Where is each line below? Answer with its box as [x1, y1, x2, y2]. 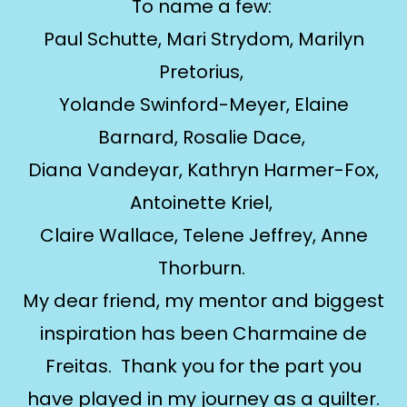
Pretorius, [159, 59, 248, 84]
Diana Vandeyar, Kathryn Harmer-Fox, [28, 157, 379, 183]
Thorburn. [157, 255, 250, 281]
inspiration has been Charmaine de [40, 321, 367, 346]
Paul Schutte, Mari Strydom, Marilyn [43, 26, 364, 52]
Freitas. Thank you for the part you [45, 353, 362, 379]
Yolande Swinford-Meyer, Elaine [58, 92, 349, 117]
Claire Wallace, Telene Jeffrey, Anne [39, 223, 368, 248]
